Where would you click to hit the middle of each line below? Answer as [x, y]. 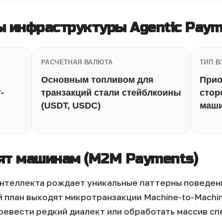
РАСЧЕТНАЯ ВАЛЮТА [77, 62]
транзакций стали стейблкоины [111, 93]
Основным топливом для [97, 80]
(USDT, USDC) [71, 106]
